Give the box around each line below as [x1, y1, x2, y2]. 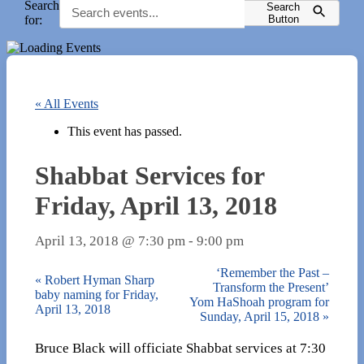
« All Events [35, 97, 98, 110]
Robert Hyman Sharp [41, 272, 154, 287]
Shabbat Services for [35, 160, 264, 190]
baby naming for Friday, [35, 287, 158, 301]
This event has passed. [67, 124, 182, 138]
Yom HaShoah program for [189, 294, 329, 309]
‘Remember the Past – [216, 265, 329, 279]
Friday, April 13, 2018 [35, 190, 277, 220]
